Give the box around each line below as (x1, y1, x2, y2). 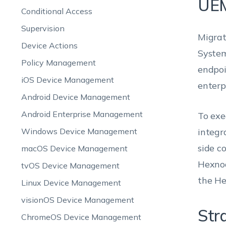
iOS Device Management (21, 75, 114, 85)
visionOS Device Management (21, 195, 134, 205)
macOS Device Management (21, 143, 128, 153)
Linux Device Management (21, 178, 121, 188)
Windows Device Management (21, 126, 137, 136)
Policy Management (21, 58, 96, 68)
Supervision (21, 23, 65, 33)
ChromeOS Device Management (21, 212, 141, 222)
